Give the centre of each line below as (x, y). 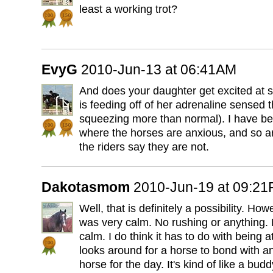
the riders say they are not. (144, 147)
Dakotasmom (86, 187)
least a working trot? (128, 9)
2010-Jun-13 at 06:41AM (159, 69)
